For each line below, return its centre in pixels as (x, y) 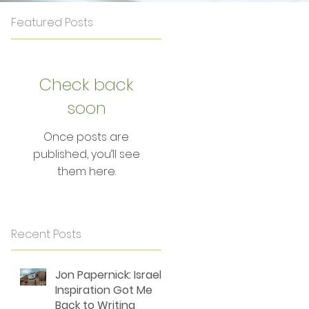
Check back (86, 84)
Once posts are (86, 137)
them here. (86, 171)
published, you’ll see (86, 154)
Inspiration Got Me (104, 290)
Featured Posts (52, 22)
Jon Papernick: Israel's (112, 275)
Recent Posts (46, 234)
